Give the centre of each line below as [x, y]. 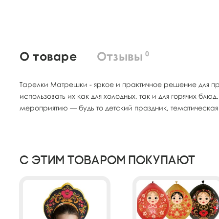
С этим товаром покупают [108, 160]
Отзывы [120, 56]
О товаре [48, 56]
